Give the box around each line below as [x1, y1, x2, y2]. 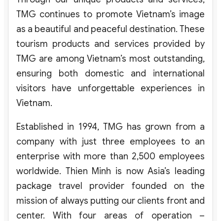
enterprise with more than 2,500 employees [16, 150, 205, 162]
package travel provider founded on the [16, 180, 205, 191]
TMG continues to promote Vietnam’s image [16, 8, 205, 20]
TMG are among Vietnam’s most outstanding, [16, 53, 205, 64]
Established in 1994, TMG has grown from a [16, 121, 205, 132]
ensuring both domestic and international [16, 68, 205, 79]
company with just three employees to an [16, 136, 205, 147]
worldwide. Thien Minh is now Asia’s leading [16, 165, 205, 177]
